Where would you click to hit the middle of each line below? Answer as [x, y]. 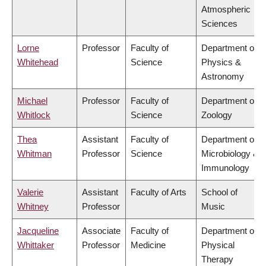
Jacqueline [38, 231]
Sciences [219, 24]
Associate [101, 231]
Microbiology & [230, 154]
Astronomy [223, 77]
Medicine [148, 245]
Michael [32, 101]
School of [219, 192]
